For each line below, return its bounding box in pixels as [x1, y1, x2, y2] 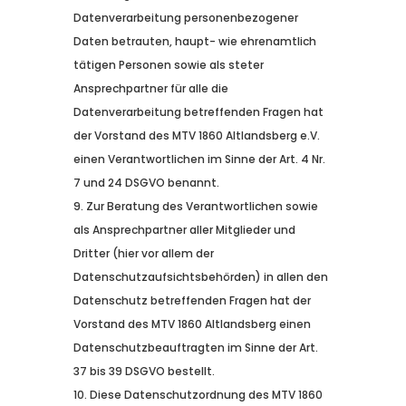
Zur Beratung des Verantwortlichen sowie [85, 198, 318, 215]
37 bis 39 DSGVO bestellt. [72, 363, 215, 380]
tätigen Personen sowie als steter [72, 57, 264, 73]
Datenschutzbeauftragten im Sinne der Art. [72, 340, 318, 356]
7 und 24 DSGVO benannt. [72, 175, 219, 191]
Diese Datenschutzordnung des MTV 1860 [89, 387, 323, 403]
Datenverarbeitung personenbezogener [72, 10, 298, 26]
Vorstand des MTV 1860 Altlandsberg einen [72, 316, 311, 333]
